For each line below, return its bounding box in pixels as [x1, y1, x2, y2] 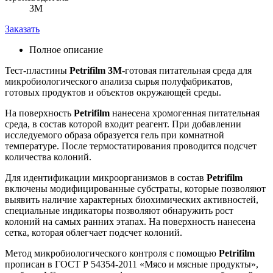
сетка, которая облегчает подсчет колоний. [5, 227, 182, 238]
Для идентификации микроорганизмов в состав [5, 172, 207, 183]
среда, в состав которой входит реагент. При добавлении [5, 119, 241, 130]
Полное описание [29, 44, 103, 55]
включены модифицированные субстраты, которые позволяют [5, 183, 266, 194]
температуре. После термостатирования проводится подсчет [5, 141, 257, 152]
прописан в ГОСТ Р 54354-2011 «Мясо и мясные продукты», [5, 259, 258, 270]
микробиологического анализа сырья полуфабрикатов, [5, 76, 233, 87]
